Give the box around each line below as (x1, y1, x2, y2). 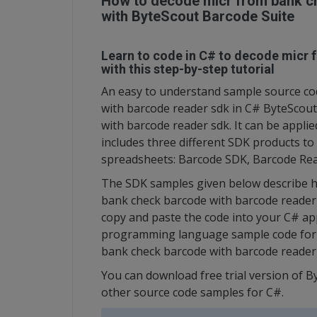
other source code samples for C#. (101, 284, 284, 300)
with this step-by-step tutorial (101, 62, 275, 76)
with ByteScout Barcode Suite (101, 8, 294, 25)
